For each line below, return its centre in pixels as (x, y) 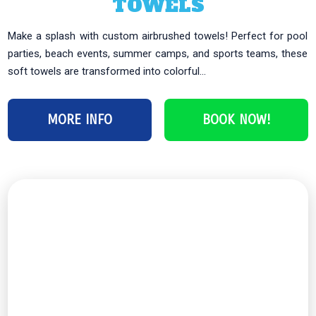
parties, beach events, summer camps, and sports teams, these (158, 53)
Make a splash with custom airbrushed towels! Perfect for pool (158, 36)
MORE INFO (80, 119)
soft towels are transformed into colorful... (107, 71)
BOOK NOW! (236, 119)
